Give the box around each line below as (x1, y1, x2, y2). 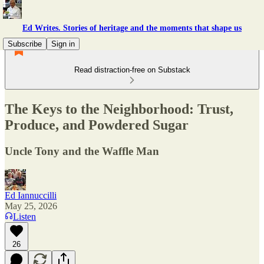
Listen (13, 211, 36, 222)
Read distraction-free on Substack (74, 65, 190, 74)
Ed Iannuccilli (5, 190, 57, 200)
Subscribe (8, 39, 42, 48)
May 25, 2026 (5, 200, 57, 211)
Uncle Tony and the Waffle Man (5, 144, 159, 157)
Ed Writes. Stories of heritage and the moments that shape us (22, 24, 242, 32)
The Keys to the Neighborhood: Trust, (5, 101, 233, 117)
